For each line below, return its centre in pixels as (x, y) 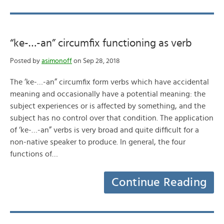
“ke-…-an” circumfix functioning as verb (101, 43)
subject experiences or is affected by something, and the (108, 106)
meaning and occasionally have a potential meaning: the (108, 94)
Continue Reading (159, 182)
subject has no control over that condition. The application (112, 118)
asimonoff (57, 61)
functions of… (34, 154)
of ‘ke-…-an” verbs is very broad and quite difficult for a (104, 130)
